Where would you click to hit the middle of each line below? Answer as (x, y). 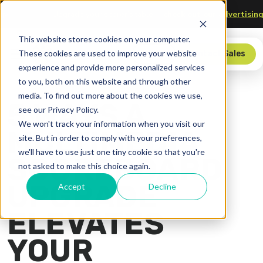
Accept (72, 186)
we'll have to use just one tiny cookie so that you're (111, 151)
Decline (162, 186)
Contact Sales (216, 54)
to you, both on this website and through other (104, 81)
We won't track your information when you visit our (111, 123)
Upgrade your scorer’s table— (136, 14)
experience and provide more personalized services (111, 67)
